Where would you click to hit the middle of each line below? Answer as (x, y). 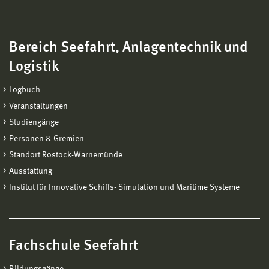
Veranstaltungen (38, 107)
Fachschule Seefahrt (74, 246)
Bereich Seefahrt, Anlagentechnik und (128, 48)
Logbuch (25, 90)
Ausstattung (31, 171)
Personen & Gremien (47, 139)
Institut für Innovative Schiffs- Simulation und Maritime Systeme (124, 188)
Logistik (34, 68)
